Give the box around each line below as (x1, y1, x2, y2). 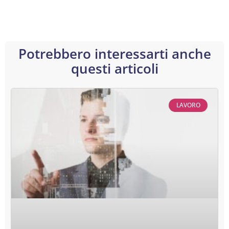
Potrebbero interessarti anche (18, 44, 211, 63)
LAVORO (176, 101, 200, 110)
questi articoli (71, 59, 158, 78)
